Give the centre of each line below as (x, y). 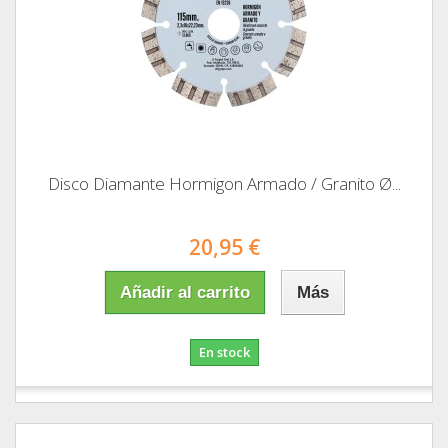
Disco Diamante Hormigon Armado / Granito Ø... (224, 184)
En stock (224, 352)
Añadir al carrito (184, 293)
